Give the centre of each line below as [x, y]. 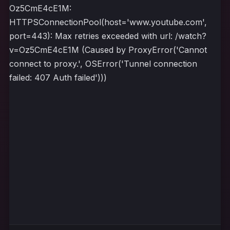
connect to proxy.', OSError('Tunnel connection [103, 64]
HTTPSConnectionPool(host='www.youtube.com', [108, 22]
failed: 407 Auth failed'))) [58, 78]
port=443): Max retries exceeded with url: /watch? [108, 36]
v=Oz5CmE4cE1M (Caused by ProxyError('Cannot [108, 50]
